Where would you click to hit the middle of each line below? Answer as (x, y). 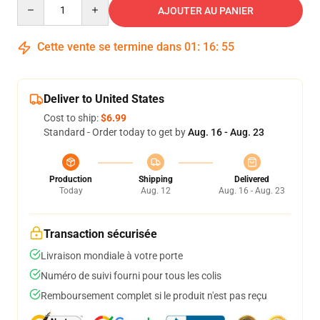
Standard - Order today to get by (116, 132)
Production (71, 179)
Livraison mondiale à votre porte (112, 256)
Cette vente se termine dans (109, 47)
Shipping (155, 179)
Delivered (252, 179)
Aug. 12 (155, 191)
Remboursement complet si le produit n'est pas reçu (154, 296)
